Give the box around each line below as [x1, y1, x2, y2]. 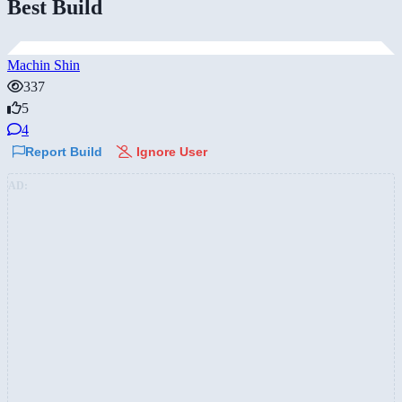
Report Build [25, 144, 102, 160]
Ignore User [133, 144, 207, 160]
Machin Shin [7, 57, 80, 74]
